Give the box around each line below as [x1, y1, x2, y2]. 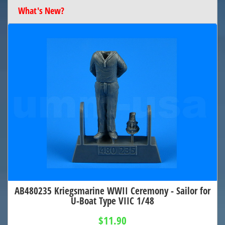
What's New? [18, 5, 64, 17]
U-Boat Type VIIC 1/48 [71, 193, 154, 207]
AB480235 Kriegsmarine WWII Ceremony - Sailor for [15, 183, 210, 197]
